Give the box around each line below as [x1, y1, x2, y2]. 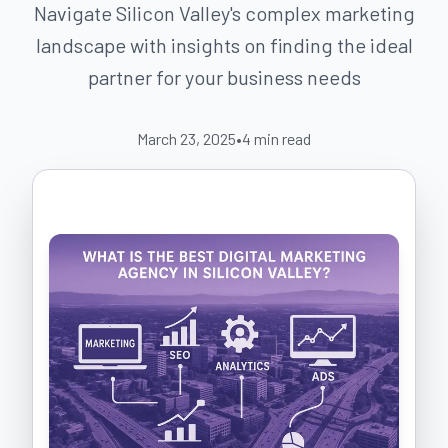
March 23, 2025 [137, 129, 236, 148]
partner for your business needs [87, 65, 361, 89]
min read [254, 129, 311, 148]
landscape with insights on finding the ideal [35, 33, 413, 57]
